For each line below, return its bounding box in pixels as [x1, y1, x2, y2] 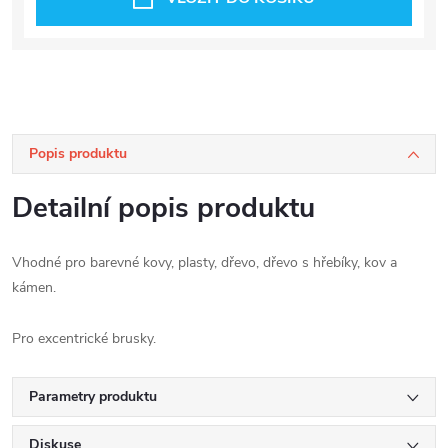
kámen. [12, 278, 56, 297]
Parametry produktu [29, 387, 157, 406]
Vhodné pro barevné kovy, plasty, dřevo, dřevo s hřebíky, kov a [12, 253, 397, 272]
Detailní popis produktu [12, 189, 315, 227]
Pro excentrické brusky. [12, 329, 156, 348]
